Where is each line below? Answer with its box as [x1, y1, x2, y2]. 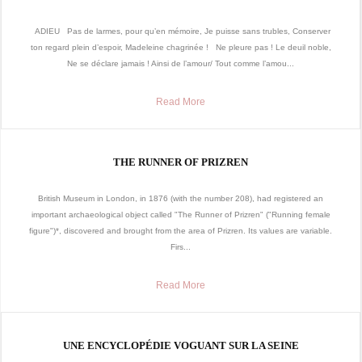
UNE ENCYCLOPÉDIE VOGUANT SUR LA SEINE [62, 339, 299, 352]
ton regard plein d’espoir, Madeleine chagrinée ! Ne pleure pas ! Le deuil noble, [30, 43, 331, 53]
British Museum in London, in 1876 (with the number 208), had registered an [38, 194, 323, 204]
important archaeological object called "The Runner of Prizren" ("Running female [31, 210, 330, 220]
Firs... [170, 242, 191, 252]
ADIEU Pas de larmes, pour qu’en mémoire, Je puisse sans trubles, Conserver [31, 27, 330, 36]
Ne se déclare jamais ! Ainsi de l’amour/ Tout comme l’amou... [67, 59, 294, 69]
